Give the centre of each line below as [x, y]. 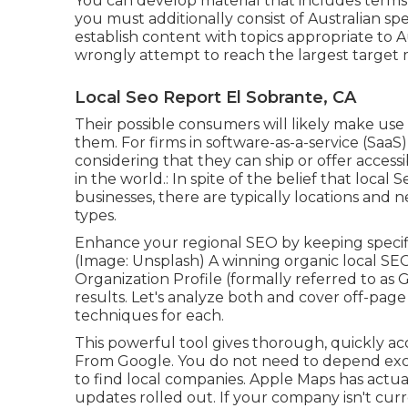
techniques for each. [149, 316]
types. [96, 215]
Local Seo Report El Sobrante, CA [215, 97]
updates [105, 398]
